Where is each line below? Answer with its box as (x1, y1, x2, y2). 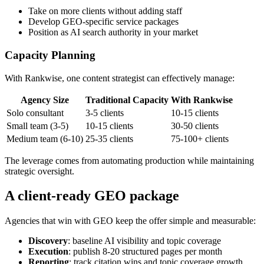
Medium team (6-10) (6, 133, 83, 144)
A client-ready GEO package (5, 188, 179, 204)
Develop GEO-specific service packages (28, 16, 179, 27)
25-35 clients (85, 133, 133, 144)
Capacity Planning (5, 48, 95, 61)
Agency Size (21, 94, 69, 105)
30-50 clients (171, 120, 219, 131)
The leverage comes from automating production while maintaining (5, 155, 254, 166)
